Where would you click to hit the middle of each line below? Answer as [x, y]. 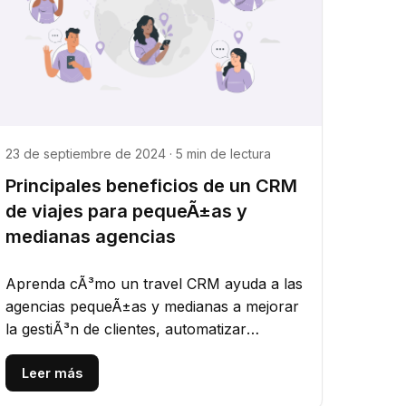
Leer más [53, 372]
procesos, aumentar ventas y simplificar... [149, 351]
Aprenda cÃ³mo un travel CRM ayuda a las [155, 283]
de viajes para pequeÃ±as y [127, 211]
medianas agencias [91, 236]
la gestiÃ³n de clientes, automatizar [126, 329]
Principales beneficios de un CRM [152, 185]
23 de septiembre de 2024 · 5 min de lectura [139, 153]
